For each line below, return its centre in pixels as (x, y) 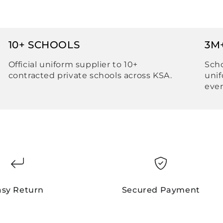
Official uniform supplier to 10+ (73, 64)
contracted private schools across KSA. (90, 75)
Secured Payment (161, 190)
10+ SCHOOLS (44, 45)
